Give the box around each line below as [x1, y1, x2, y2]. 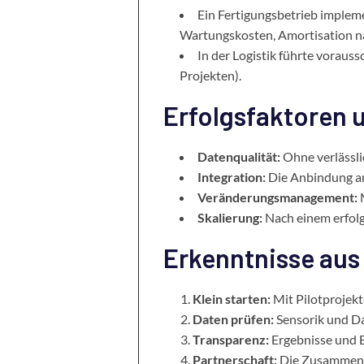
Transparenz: [192, 331, 269, 347]
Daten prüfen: [192, 311, 274, 327]
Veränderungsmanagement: [197, 189, 357, 205]
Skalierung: [197, 210, 262, 225]
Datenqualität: [197, 149, 280, 164]
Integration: [197, 169, 266, 184]
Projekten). [179, 67, 241, 83]
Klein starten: [192, 291, 271, 306]
